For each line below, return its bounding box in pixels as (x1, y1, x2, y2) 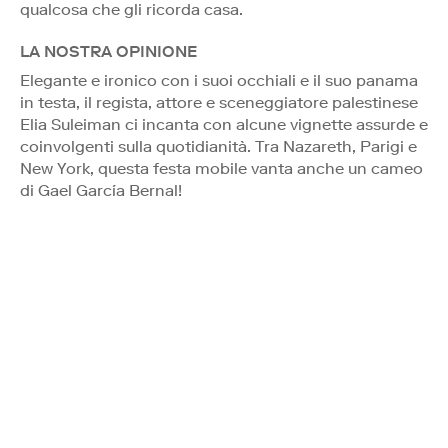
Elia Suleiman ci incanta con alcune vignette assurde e (20, 114, 428, 134)
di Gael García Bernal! (20, 180, 182, 200)
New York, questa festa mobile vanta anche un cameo (20, 158, 423, 178)
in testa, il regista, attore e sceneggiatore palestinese (20, 92, 418, 112)
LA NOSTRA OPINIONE (20, 41, 197, 61)
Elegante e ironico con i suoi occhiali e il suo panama (20, 70, 418, 90)
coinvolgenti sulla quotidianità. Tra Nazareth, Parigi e (20, 136, 417, 156)
